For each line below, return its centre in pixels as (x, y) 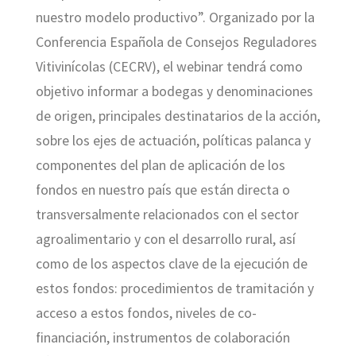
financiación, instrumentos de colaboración (163, 337)
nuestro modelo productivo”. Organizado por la (175, 17)
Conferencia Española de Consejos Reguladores (176, 42)
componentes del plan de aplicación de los (160, 165)
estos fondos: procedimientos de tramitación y (174, 288)
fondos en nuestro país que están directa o (163, 190)
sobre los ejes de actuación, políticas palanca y (173, 140)
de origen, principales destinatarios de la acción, (178, 116)
